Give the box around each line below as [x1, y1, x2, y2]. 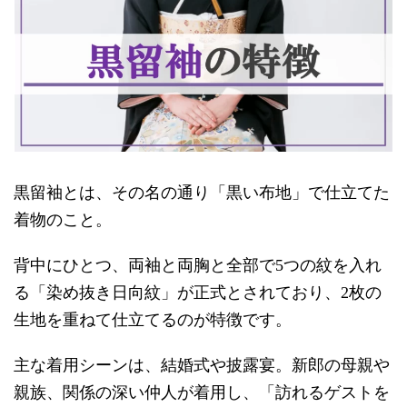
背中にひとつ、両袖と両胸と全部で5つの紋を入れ [14, 256, 382, 275]
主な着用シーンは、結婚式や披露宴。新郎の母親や [14, 356, 390, 375]
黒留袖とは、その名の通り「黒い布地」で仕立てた [14, 184, 390, 203]
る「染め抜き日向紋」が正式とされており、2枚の [14, 283, 382, 303]
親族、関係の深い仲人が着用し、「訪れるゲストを [14, 383, 390, 402]
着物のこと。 [14, 211, 112, 230]
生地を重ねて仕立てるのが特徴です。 [14, 311, 292, 330]
